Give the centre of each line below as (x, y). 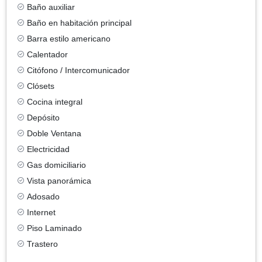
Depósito (43, 117)
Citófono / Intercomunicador (78, 70)
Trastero (42, 244)
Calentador (47, 54)
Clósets (41, 86)
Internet (41, 212)
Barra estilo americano (69, 38)
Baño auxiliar (51, 7)
